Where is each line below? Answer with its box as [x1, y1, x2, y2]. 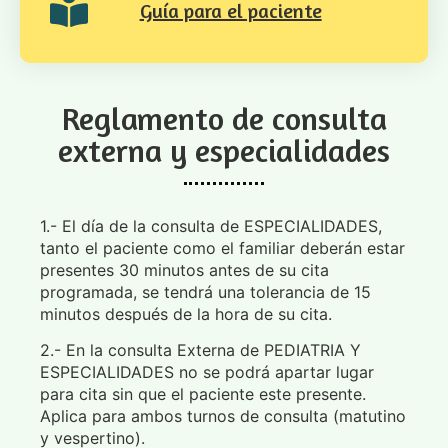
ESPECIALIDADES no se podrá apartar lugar [40, 362, 374, 383]
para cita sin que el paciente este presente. [40, 384, 366, 405]
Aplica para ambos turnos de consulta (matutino [40, 406, 406, 427]
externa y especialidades [58, 131, 390, 170]
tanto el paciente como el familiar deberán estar [40, 238, 405, 258]
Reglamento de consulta [61, 99, 387, 138]
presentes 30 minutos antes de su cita [40, 260, 329, 280]
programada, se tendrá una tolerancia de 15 [40, 282, 371, 302]
